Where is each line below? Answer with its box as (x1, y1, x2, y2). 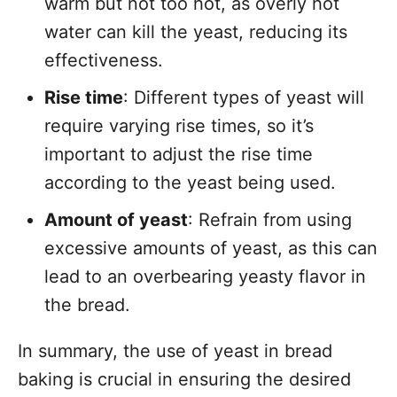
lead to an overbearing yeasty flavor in (44, 266, 366, 287)
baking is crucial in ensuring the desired (18, 369, 351, 390)
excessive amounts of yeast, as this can (44, 237, 378, 259)
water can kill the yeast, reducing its (44, 21, 347, 43)
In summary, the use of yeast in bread (18, 340, 332, 362)
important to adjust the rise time (44, 144, 313, 165)
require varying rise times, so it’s (44, 115, 314, 136)
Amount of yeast (44, 209, 188, 230)
